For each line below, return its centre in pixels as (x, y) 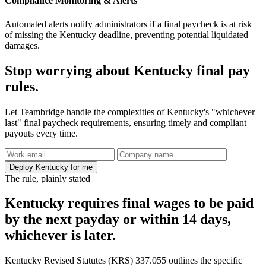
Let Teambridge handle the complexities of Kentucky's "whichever (130, 112)
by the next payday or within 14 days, (118, 219)
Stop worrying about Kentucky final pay (127, 70)
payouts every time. (41, 133)
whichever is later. (60, 235)
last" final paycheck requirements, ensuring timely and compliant (126, 122)
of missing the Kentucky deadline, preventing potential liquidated (126, 34)
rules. (22, 86)
